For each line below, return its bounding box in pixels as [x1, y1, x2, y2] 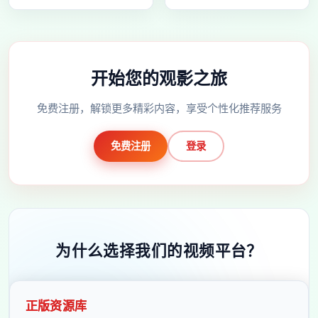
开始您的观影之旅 [91, 66, 227, 90]
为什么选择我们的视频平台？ [55, 239, 263, 261]
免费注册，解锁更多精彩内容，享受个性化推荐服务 [36, 100, 282, 115]
